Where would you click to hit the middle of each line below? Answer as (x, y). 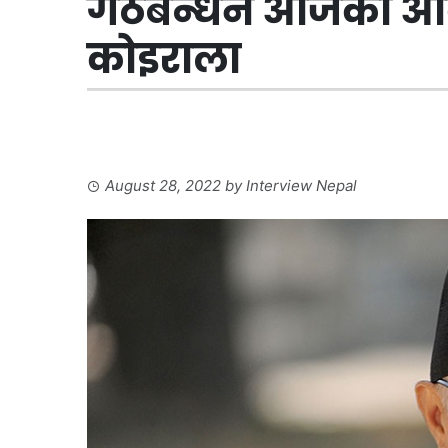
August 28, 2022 (163, 185)
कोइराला (164, 58)
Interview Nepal (301, 185)
